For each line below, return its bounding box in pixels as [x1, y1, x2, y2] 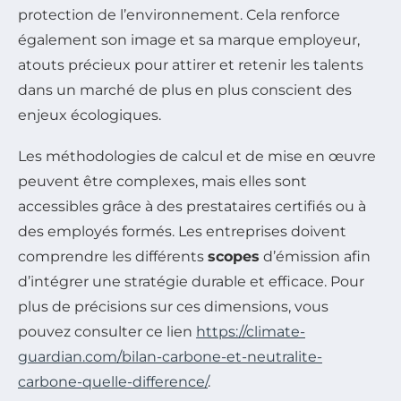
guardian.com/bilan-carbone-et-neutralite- [18, 348, 322, 366]
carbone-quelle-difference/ [18, 373, 208, 391]
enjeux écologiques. [18, 107, 161, 124]
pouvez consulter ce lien [18, 323, 196, 341]
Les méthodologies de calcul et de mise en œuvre [18, 148, 376, 166]
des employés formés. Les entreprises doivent [18, 223, 346, 241]
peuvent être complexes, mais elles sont [18, 173, 307, 191]
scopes [208, 248, 260, 266]
